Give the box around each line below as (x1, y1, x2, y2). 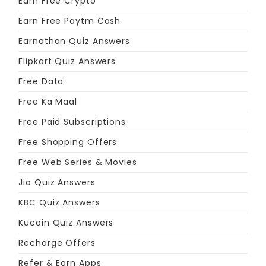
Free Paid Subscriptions (18, 116, 126, 128)
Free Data (18, 75, 64, 88)
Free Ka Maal (18, 96, 78, 108)
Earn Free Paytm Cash (18, 15, 121, 27)
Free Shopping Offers (18, 136, 118, 148)
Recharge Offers (18, 237, 96, 249)
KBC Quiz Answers (18, 197, 100, 209)
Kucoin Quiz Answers (18, 217, 114, 229)
